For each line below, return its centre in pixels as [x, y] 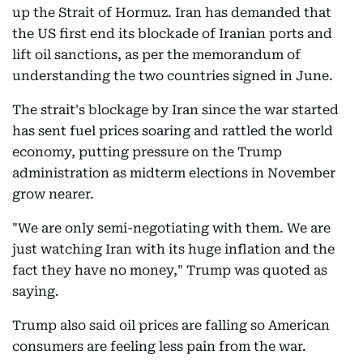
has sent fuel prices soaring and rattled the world [173, 131]
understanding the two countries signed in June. [173, 76]
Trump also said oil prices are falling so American [171, 325]
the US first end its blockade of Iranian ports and [172, 34]
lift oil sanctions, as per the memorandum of [156, 55]
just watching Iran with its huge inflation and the [173, 249]
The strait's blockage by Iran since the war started [175, 110]
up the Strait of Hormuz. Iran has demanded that [172, 13]
